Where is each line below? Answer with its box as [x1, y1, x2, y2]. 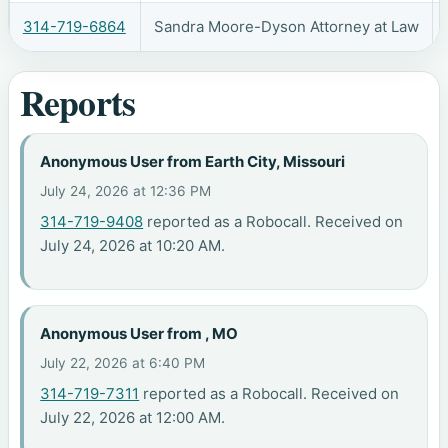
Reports [20, 75, 135, 128]
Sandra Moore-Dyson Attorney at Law [153, 17, 419, 37]
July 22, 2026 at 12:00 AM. [40, 408, 226, 428]
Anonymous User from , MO [40, 323, 239, 343]
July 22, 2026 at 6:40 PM [40, 355, 206, 372]
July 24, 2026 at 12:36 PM [40, 183, 212, 200]
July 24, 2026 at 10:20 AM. [40, 236, 226, 256]
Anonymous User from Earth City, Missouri [40, 151, 346, 171]
